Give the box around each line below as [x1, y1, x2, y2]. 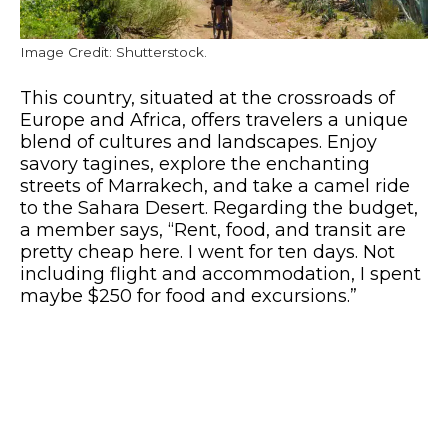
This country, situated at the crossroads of [20, 87, 395, 110]
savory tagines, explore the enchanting [20, 153, 370, 176]
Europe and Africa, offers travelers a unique [20, 109, 408, 132]
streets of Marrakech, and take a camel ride [20, 175, 410, 198]
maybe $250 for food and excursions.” [20, 285, 357, 308]
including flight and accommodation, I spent [20, 263, 421, 286]
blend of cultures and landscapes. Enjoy [20, 131, 377, 154]
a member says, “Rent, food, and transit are [20, 219, 406, 242]
